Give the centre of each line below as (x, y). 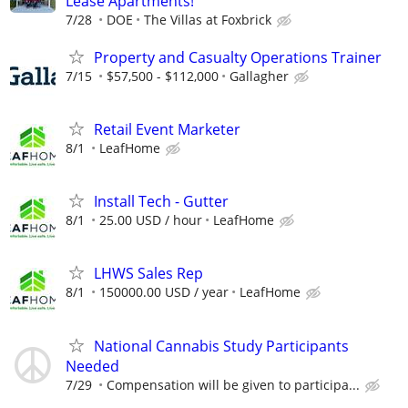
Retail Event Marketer (167, 129)
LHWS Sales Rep (148, 274)
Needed (92, 366)
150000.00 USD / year (164, 292)
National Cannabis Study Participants (221, 346)
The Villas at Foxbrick (208, 19)
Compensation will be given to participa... (233, 384)
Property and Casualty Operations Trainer (238, 57)
